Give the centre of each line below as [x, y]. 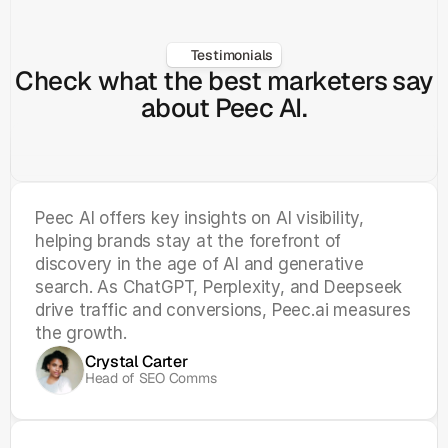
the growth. [81, 333]
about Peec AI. [224, 108]
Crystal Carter [136, 361]
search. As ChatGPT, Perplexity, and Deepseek [219, 287]
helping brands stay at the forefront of [188, 241]
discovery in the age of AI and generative [199, 264]
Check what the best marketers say [224, 81]
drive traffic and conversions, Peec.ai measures [223, 310]
